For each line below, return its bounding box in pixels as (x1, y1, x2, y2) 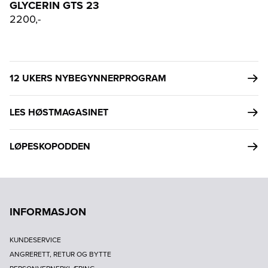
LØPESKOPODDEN (10, 139, 90, 153)
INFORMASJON (10, 203, 86, 220)
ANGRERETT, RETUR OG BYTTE (10, 248, 111, 260)
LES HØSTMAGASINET (10, 105, 108, 119)
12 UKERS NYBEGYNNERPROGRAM (10, 71, 166, 85)
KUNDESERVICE (10, 234, 61, 245)
